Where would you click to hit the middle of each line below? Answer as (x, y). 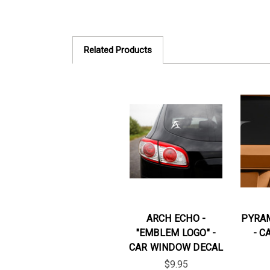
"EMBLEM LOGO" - (176, 233)
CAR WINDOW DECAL (176, 247)
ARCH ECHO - (176, 218)
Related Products (118, 50)
